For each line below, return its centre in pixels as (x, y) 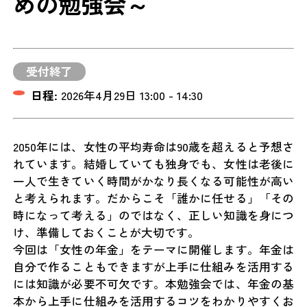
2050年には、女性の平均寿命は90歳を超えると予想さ (153, 147)
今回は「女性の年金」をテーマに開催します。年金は (153, 250)
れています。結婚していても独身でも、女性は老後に (153, 164)
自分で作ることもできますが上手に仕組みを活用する (153, 267)
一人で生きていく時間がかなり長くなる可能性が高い (153, 181)
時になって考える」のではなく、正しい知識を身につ (153, 216)
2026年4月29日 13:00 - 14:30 (131, 96)
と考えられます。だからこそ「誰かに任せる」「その (153, 198)
